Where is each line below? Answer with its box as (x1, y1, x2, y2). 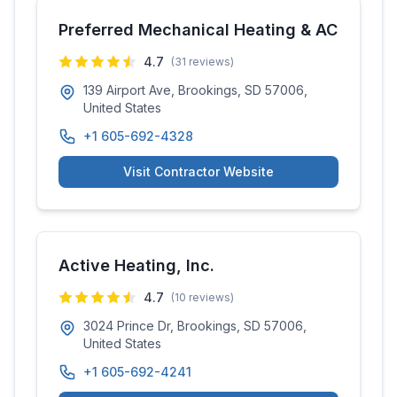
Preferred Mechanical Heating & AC (58, 20, 338, 39)
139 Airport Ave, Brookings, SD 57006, (83, 82, 307, 97)
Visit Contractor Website (123, 164, 274, 179)
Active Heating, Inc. (58, 256, 214, 275)
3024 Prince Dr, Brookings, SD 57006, (83, 318, 307, 333)
